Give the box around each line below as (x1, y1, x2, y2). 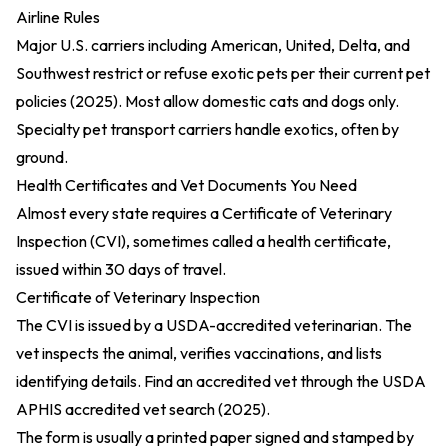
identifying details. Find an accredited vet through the (16, 371, 382, 391)
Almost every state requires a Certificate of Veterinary (16, 203, 392, 223)
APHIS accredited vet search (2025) (16, 399, 266, 419)
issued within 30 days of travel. (16, 259, 226, 279)
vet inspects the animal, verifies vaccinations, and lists (16, 343, 382, 363)
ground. (16, 147, 68, 167)
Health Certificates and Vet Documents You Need (16, 175, 357, 195)
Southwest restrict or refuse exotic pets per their (16, 63, 353, 83)
